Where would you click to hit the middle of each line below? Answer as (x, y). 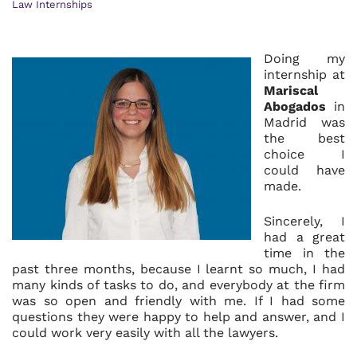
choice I (304, 154)
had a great (304, 237)
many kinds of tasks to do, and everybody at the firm (178, 285)
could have (304, 170)
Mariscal (291, 90)
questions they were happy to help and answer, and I (178, 317)
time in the (304, 253)
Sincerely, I (304, 221)
